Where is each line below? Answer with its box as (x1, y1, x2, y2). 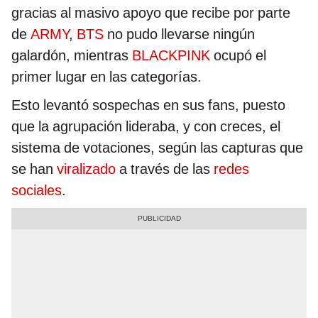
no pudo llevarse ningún (104, 25, 255, 43)
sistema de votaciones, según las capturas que (11, 138, 303, 156)
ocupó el (210, 46, 266, 64)
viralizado (57, 160, 119, 177)
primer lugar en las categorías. (11, 67, 202, 85)
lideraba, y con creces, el (126, 117, 280, 135)
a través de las (119, 160, 214, 177)
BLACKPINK (132, 46, 210, 64)
